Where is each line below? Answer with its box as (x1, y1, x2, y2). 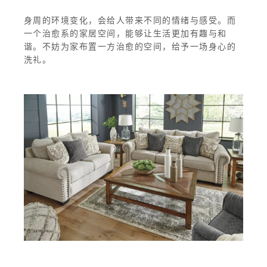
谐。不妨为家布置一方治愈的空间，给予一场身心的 (23, 42, 237, 52)
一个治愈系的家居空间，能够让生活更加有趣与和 (23, 29, 227, 39)
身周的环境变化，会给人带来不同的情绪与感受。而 (23, 15, 237, 26)
